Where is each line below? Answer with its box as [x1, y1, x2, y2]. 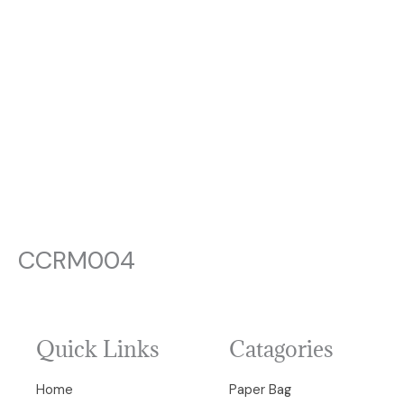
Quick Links [36, 335, 160, 364]
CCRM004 [18, 244, 135, 277]
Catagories [229, 335, 334, 364]
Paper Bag [229, 381, 291, 399]
